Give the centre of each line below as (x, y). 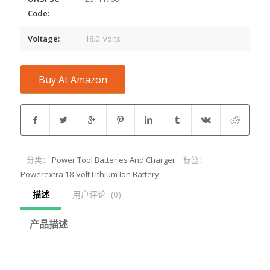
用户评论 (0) (96, 194)
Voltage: (43, 39)
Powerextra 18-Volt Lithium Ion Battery (89, 174)
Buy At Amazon (73, 80)
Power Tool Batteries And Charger (113, 159)
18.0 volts (102, 39)
